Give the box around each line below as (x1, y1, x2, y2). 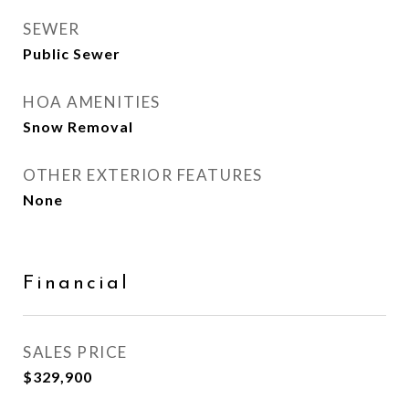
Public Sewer (23, 45, 121, 62)
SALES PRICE (23, 342, 128, 362)
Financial (23, 274, 130, 293)
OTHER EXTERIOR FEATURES (23, 165, 263, 184)
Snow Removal (23, 118, 133, 135)
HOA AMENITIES (23, 92, 161, 111)
